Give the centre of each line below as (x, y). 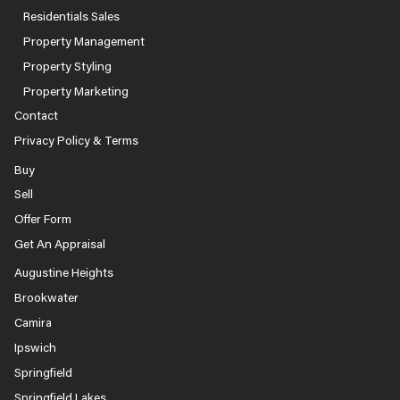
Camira (33, 323)
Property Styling (67, 66)
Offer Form (42, 219)
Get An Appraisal (59, 244)
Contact (36, 116)
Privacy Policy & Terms (76, 141)
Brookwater (46, 298)
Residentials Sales (71, 17)
